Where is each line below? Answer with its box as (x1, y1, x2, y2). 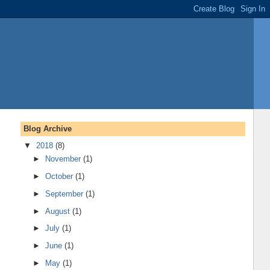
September (45, 189, 86, 198)
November (45, 154, 84, 164)
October (45, 172, 76, 181)
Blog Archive (23, 124, 72, 133)
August (45, 206, 73, 216)
